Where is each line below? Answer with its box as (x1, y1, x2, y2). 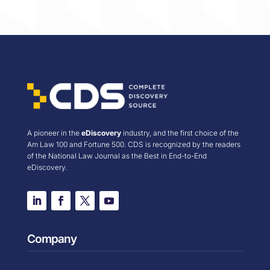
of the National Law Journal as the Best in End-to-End (27, 151, 207, 160)
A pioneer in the (27, 128, 81, 137)
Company (27, 231, 77, 246)
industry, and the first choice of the (121, 128, 239, 137)
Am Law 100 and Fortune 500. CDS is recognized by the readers (27, 139, 240, 149)
